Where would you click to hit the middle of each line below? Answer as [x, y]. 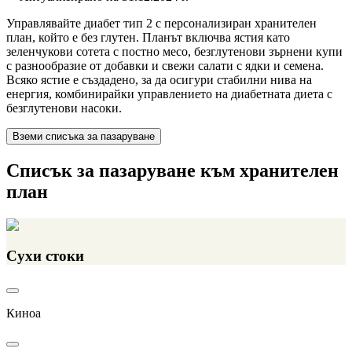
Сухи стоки [45, 255]
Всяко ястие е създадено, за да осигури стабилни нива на [159, 80]
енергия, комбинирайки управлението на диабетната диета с [169, 94]
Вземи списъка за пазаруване [84, 137]
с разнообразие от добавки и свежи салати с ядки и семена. [165, 66]
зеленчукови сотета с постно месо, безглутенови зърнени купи [174, 52]
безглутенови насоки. [64, 108]
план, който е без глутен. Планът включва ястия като [148, 38]
